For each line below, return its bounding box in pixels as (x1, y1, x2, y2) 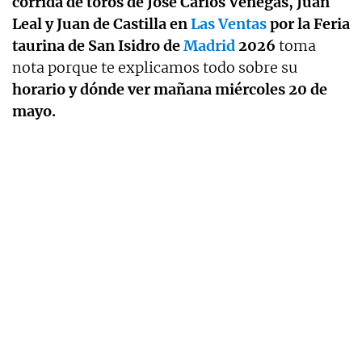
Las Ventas (191, 15, 267, 34)
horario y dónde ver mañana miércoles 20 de (12, 80, 327, 99)
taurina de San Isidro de (12, 36, 183, 56)
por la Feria (267, 15, 350, 34)
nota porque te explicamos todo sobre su (12, 58, 297, 78)
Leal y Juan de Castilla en (12, 15, 191, 34)
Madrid (183, 36, 235, 56)
